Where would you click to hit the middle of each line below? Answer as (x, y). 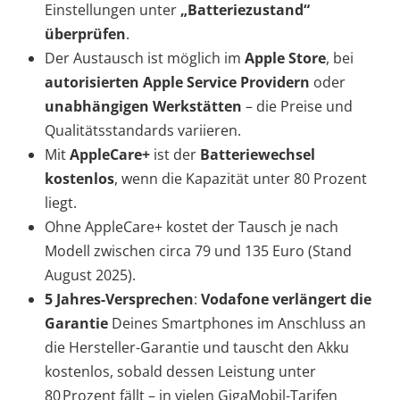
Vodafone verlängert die (286, 300)
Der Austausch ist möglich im (145, 58)
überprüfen (85, 34)
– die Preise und (297, 107)
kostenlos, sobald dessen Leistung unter (180, 372)
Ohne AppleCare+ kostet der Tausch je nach (192, 227)
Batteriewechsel (258, 155)
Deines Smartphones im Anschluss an (239, 324)
